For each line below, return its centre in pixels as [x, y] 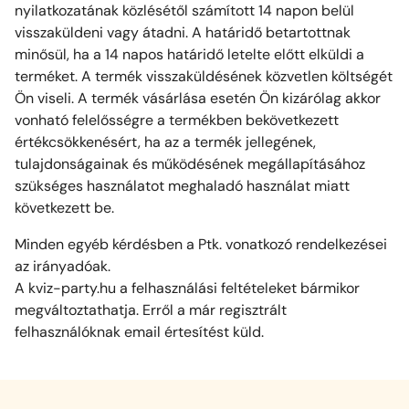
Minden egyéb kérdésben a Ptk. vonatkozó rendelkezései [201, 245]
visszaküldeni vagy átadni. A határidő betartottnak [183, 33]
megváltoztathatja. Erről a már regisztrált [151, 310]
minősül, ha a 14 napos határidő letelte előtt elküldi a [189, 55]
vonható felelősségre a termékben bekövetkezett [177, 121]
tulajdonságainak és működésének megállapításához [190, 164]
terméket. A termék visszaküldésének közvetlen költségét [204, 77]
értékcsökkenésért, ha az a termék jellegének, [165, 142]
